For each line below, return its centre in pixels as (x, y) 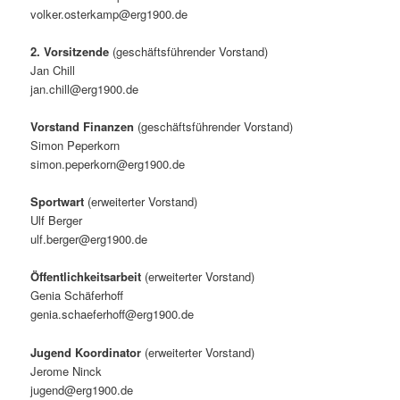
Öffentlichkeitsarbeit (88, 277)
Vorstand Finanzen (83, 127)
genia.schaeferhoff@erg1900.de (112, 314)
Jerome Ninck (67, 371)
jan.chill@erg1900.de (85, 89)
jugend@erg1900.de (82, 389)
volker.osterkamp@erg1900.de (109, 13)
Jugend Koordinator (86, 352)
